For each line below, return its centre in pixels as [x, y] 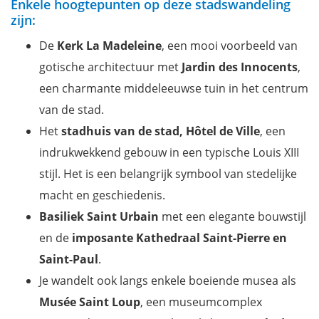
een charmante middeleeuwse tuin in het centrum [174, 89]
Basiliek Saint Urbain [99, 217]
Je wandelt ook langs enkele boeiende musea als [168, 281]
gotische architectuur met [110, 67]
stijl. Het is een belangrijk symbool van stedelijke [168, 174]
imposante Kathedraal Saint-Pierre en [179, 238]
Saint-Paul [69, 260]
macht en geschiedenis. [102, 195]
